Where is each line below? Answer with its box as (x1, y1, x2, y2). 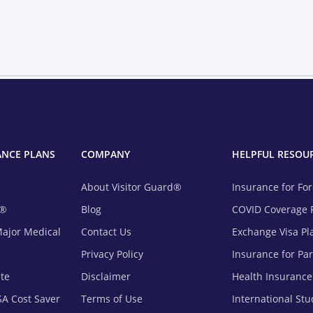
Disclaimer (81, 270, 131, 284)
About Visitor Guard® (81, 180, 182, 194)
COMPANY (81, 147, 130, 161)
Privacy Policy (81, 247, 143, 261)
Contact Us (81, 225, 131, 239)
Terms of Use (81, 292, 143, 306)
